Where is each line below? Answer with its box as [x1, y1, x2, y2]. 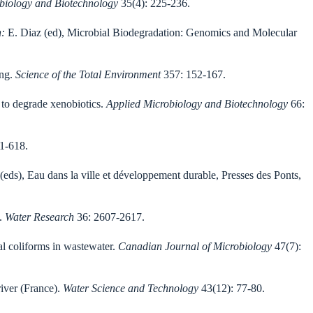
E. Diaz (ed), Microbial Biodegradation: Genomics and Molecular [5, 27, 297, 39]
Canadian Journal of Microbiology [118, 240, 272, 253]
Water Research [5, 211, 74, 224]
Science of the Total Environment [15, 68, 161, 81]
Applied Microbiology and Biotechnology [106, 98, 291, 110]
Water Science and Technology [63, 282, 198, 295]
